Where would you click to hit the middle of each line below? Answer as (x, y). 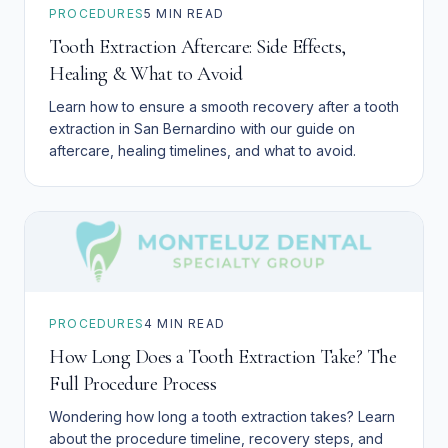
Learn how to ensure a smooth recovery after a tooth (224, 107)
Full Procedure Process (132, 384)
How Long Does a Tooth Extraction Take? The (222, 357)
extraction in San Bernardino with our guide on (202, 129)
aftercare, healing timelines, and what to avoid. (202, 151)
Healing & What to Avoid (146, 74)
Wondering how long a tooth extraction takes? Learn (222, 417)
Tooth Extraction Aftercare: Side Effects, (197, 47)
